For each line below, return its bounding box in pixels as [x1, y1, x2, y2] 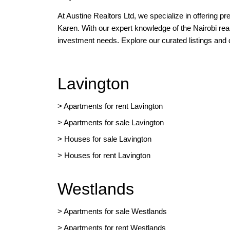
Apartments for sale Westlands [64, 207, 167, 216]
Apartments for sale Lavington [62, 118, 164, 127]
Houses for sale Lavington [64, 135, 151, 143]
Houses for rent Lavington [62, 151, 150, 160]
